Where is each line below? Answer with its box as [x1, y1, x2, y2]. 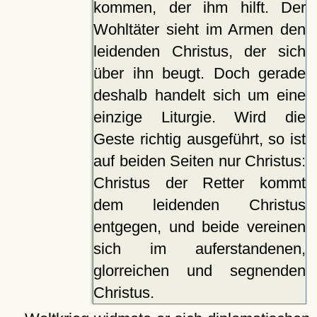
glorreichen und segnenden [93, 262, 306, 280]
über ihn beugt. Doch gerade [93, 64, 306, 83]
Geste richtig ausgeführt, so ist [93, 130, 306, 149]
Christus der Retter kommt [93, 174, 306, 192]
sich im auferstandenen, [93, 240, 306, 258]
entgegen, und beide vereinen [93, 218, 306, 236]
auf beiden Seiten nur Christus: [93, 152, 306, 171]
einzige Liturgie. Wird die [93, 108, 306, 127]
